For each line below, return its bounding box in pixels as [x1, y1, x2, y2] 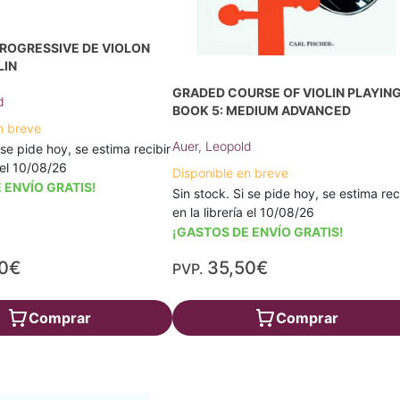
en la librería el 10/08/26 [172, 204, 315, 220]
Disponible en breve [172, 165, 289, 180]
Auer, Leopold [172, 138, 253, 154]
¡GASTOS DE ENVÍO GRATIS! [172, 224, 345, 239]
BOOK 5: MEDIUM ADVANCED [172, 103, 352, 118]
